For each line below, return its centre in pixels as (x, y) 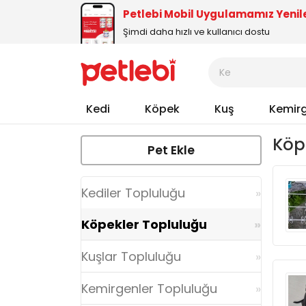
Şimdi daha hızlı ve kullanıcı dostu (196, 31)
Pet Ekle (171, 150)
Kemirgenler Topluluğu (149, 288)
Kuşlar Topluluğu (131, 256)
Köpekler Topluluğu (144, 224)
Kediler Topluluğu (133, 193)
